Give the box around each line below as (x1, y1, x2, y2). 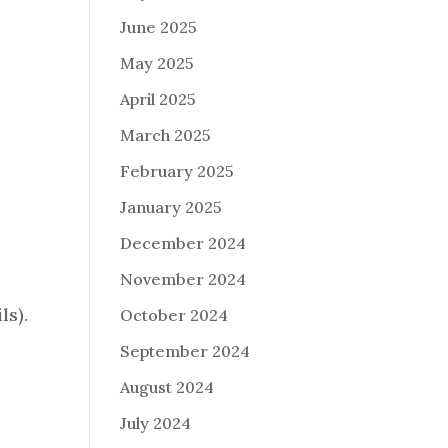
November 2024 (120, 269, 247, 290)
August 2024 (120, 377, 215, 398)
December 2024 (120, 233, 247, 254)
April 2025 (120, 89, 197, 110)
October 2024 (120, 305, 229, 326)
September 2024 (120, 341, 251, 362)
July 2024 (120, 413, 192, 434)
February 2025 (120, 161, 235, 182)
